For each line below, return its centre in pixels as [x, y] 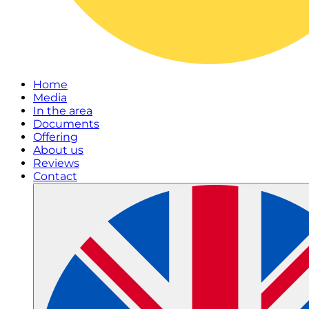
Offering [56, 137]
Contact [55, 176]
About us [58, 150]
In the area [63, 111]
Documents [66, 124]
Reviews [56, 163]
